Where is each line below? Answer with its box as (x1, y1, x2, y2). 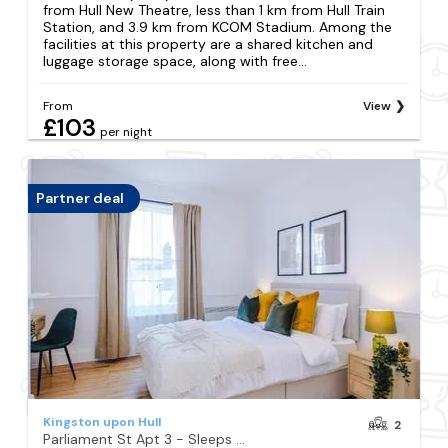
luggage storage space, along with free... (43, 51, 308, 70)
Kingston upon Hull (43, 413, 162, 430)
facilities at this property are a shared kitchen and (43, 34, 374, 53)
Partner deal (36, 189, 125, 208)
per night (100, 123, 153, 140)
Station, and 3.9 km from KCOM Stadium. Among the (43, 17, 393, 36)
